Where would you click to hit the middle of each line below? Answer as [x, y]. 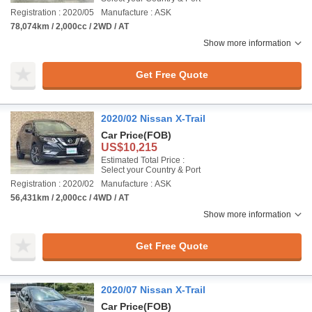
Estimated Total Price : [143, 160]
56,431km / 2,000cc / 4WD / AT [70, 198]
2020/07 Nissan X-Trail [153, 290]
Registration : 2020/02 [52, 184]
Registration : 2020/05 [52, 13]
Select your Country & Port [151, 170]
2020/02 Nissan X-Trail [153, 118]
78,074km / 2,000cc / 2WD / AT [70, 26]
